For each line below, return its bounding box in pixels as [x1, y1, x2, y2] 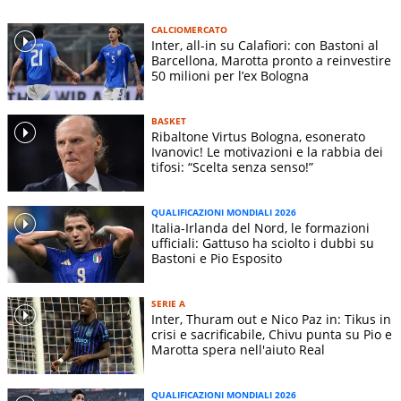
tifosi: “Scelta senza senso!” [151, 158, 313, 176]
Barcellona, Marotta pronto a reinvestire [151, 52, 391, 69]
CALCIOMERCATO [151, 23, 227, 36]
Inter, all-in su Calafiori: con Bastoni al [151, 37, 379, 54]
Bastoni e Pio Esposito [151, 250, 282, 268]
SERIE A [151, 297, 185, 311]
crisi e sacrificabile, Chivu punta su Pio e [151, 326, 392, 344]
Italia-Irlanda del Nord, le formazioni [151, 219, 370, 237]
